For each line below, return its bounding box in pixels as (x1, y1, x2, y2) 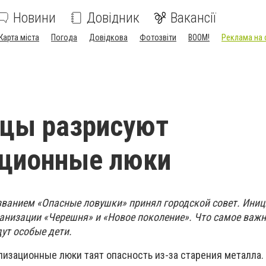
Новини (13, 9, 56, 26)
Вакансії (170, 9, 216, 26)
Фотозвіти (140, 33, 176, 42)
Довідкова (89, 33, 128, 42)
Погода (51, 33, 77, 42)
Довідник (87, 9, 140, 26)
